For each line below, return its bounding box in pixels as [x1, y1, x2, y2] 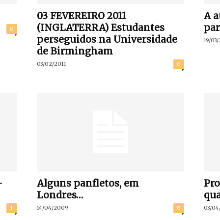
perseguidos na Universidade [36, 33, 177, 45]
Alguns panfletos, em [36, 177, 139, 189]
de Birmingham [36, 45, 113, 57]
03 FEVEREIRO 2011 [36, 10, 126, 22]
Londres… [36, 189, 83, 201]
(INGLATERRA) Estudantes [36, 22, 165, 33]
